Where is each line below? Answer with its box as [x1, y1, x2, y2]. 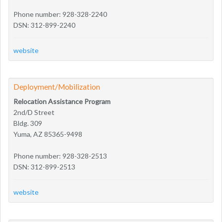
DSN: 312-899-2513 [13, 162, 75, 171]
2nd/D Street [13, 108, 55, 116]
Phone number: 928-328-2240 [13, 9, 107, 18]
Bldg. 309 [13, 118, 42, 127]
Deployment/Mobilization [13, 82, 100, 91]
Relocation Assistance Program [13, 97, 111, 106]
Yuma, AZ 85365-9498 [13, 129, 82, 138]
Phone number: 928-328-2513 [13, 151, 107, 160]
